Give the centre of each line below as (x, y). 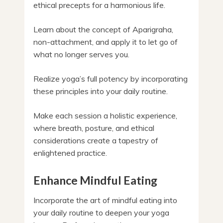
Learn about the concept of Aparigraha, (103, 29)
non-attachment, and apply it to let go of (106, 42)
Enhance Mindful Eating (95, 180)
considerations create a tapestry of (96, 140)
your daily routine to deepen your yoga (101, 212)
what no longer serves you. (81, 54)
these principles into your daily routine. (101, 91)
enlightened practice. (70, 153)
